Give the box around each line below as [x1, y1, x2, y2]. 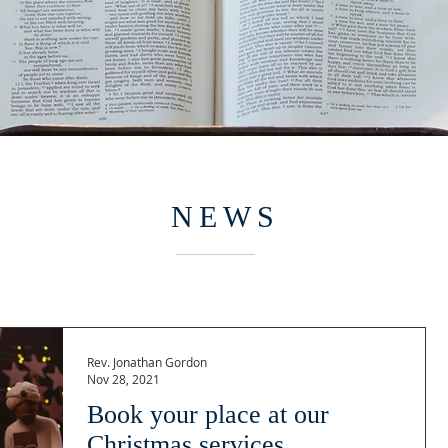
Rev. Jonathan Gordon [87, 353, 207, 370]
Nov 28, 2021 [87, 371, 160, 387]
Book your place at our [87, 400, 329, 429]
